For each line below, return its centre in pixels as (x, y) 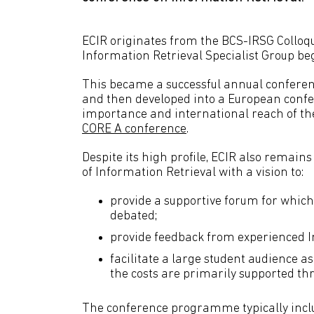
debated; (134, 216)
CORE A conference (134, 129)
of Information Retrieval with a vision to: (193, 173)
